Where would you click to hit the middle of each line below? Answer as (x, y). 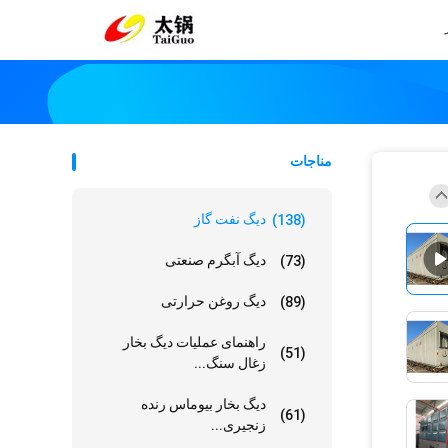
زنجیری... (238, 425)
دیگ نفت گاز (230, 219)
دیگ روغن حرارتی (213, 301)
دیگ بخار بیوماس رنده (203, 404)
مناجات (311, 161)
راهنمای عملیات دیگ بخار (194, 342)
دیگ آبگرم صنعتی (215, 260)
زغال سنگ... (230, 363)
